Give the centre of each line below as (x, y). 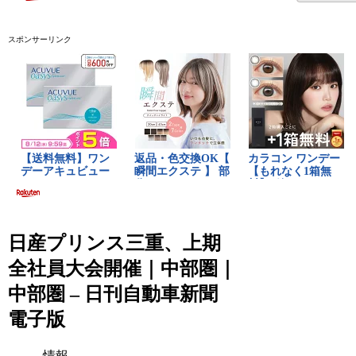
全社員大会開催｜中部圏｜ (123, 268)
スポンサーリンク (40, 39)
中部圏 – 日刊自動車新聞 (113, 294)
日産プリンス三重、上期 (115, 243)
